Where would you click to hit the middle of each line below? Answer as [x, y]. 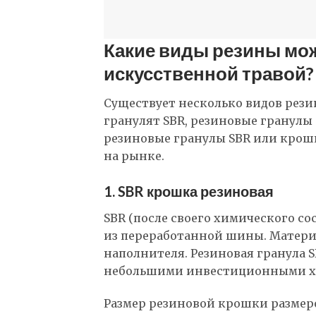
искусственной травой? [209, 74]
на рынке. [134, 156]
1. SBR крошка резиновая [189, 191]
